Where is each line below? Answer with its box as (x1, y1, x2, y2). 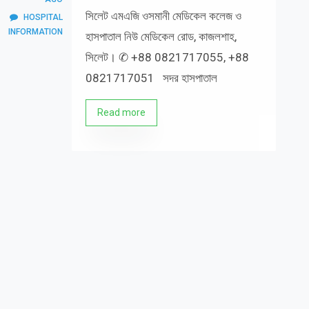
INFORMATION (8, 27, 63, 37)
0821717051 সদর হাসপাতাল (85, 71, 217, 85)
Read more (97, 107, 146, 118)
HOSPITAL (23, 12, 63, 22)
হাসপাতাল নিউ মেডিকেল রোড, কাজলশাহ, (85, 30, 237, 43)
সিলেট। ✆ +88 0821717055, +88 (85, 50, 249, 64)
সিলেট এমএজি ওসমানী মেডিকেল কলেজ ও (85, 9, 241, 23)
